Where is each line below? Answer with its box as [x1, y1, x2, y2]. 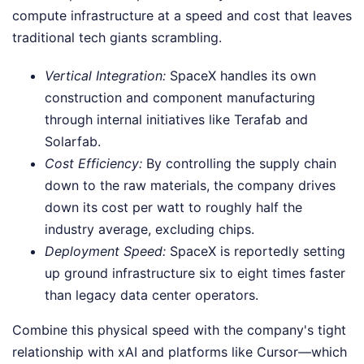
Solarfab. [45, 132, 101, 149]
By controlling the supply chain [142, 154, 336, 171]
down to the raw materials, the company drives [45, 176, 336, 193]
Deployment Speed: [45, 242, 166, 259]
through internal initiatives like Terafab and [45, 110, 308, 128]
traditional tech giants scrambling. [12, 28, 222, 45]
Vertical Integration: [45, 67, 166, 84]
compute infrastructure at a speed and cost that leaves [12, 6, 352, 24]
